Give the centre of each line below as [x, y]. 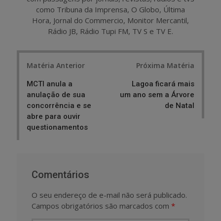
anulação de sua [56, 94]
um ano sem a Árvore [157, 94]
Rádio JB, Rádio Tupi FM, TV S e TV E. [110, 31]
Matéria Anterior [56, 65]
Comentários [60, 174]
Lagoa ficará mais [163, 84]
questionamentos [57, 127]
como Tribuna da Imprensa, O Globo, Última [110, 10]
